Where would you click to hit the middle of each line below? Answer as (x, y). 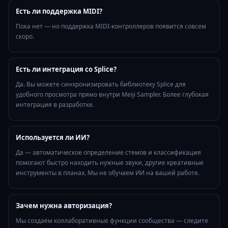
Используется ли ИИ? (53, 138)
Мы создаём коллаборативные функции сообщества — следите (112, 221)
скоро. (25, 37)
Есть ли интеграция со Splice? (66, 69)
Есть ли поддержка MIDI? (59, 11)
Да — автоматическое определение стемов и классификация (108, 153)
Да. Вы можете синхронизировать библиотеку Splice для (101, 84)
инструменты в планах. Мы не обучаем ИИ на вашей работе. (108, 173)
